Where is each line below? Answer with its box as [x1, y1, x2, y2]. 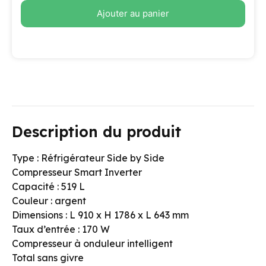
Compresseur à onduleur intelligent [12, 237, 173, 249]
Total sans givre [12, 251, 84, 264]
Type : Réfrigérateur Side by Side [12, 151, 164, 164]
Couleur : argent [12, 194, 86, 207]
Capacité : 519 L [12, 180, 85, 192]
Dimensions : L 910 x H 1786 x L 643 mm [12, 208, 189, 221]
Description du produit [12, 122, 181, 141]
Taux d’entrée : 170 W [12, 223, 110, 235]
